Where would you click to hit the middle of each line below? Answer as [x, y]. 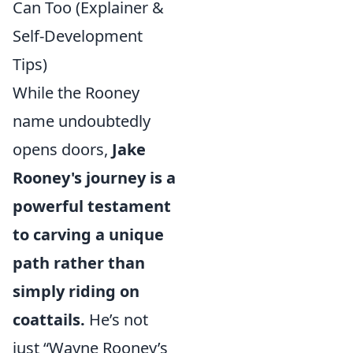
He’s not [117, 320]
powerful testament [92, 206]
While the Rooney [76, 93]
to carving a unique [88, 234]
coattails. [49, 320]
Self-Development [78, 36]
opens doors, [62, 149]
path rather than [79, 263]
